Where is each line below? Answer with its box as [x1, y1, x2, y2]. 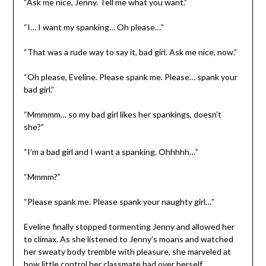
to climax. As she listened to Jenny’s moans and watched [23, 233, 233, 244]
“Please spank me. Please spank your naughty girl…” [23, 196, 214, 207]
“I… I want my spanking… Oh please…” [23, 21, 164, 32]
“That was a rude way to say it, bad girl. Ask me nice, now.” [23, 46, 237, 57]
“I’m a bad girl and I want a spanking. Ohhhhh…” [23, 146, 198, 157]
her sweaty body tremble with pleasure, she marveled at [23, 246, 231, 256]
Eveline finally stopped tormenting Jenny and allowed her [23, 221, 235, 232]
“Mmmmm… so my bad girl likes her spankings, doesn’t [23, 109, 221, 119]
